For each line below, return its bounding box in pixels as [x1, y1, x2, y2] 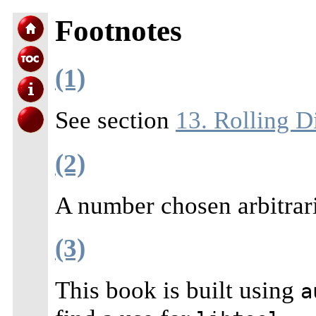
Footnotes [55, 13, 182, 47]
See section [55, 107, 176, 135]
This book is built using [55, 276, 300, 305]
